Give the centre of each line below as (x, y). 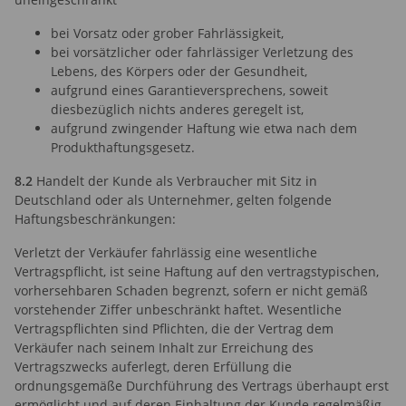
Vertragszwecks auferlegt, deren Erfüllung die (153, 366)
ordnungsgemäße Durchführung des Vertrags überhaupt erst (202, 385)
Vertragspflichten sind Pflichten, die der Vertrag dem (174, 328)
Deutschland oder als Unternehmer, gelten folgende (173, 199)
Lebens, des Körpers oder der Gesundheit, (179, 71)
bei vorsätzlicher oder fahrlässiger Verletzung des (202, 52)
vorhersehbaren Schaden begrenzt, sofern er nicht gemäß (191, 290)
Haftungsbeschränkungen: (95, 218)
